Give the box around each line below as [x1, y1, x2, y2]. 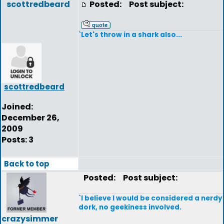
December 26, [1, 112, 59, 123]
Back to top [4, 158, 49, 169]
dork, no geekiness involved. [78, 202, 181, 212]
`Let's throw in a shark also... [78, 30, 182, 39]
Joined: [1, 101, 33, 112]
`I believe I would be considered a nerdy [78, 193, 222, 203]
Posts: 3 [1, 134, 33, 145]
